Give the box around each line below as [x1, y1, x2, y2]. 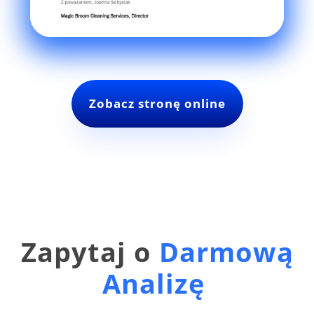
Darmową [158, 233, 294, 270]
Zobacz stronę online [88, 95, 226, 111]
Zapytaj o [20, 233, 159, 270]
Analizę [102, 264, 212, 301]
